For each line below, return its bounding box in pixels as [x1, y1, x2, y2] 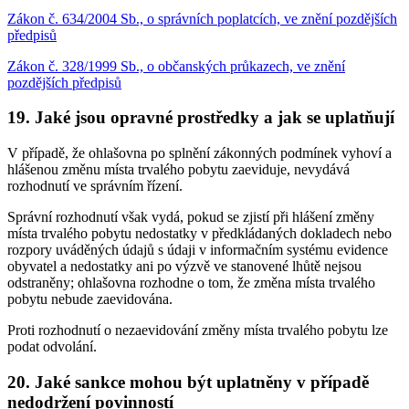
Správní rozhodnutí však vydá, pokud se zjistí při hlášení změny [7, 209, 374, 225]
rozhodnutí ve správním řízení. [7, 178, 183, 194]
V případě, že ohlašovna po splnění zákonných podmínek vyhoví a [7, 145, 392, 162]
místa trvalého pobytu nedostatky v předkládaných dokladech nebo [7, 225, 392, 242]
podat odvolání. [7, 339, 97, 355]
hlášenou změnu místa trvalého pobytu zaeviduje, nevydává [7, 162, 350, 178]
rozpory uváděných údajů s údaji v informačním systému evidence [7, 242, 388, 258]
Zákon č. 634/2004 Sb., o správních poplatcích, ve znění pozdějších [7, 10, 397, 26]
